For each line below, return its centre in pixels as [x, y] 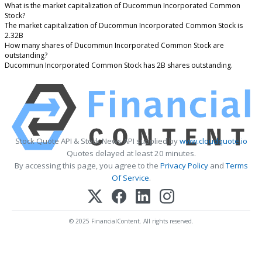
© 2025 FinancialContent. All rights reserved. [131, 221]
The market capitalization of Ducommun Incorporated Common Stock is [124, 26]
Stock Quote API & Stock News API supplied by [97, 141]
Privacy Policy [184, 165]
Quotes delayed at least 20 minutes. [131, 153]
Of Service [130, 177]
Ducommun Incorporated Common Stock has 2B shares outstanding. [119, 65]
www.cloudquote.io [213, 141]
